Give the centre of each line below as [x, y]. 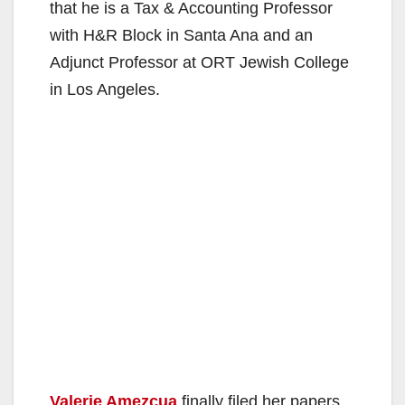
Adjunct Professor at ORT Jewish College [199, 62]
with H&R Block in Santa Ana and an [181, 35]
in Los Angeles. [105, 89]
